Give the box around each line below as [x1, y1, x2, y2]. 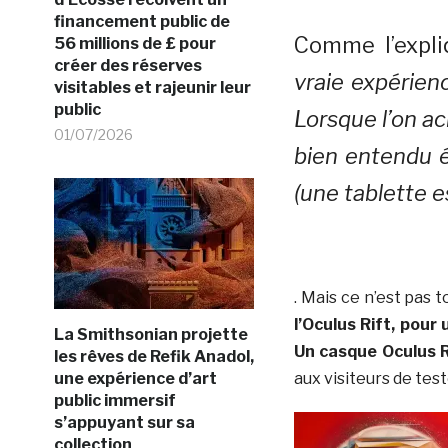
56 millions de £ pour [53, 34, 216, 53]
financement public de [53, 12, 230, 31]
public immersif [53, 391, 176, 410]
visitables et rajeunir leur [53, 78, 251, 97]
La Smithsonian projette [53, 325, 248, 344]
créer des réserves [53, 56, 202, 75]
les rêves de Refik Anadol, [53, 347, 254, 366]
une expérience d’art [53, 369, 217, 388]
